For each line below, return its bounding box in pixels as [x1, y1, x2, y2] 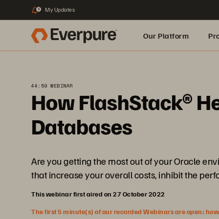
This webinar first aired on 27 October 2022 [31, 190, 165, 198]
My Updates [45, 6, 75, 13]
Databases [31, 112, 132, 139]
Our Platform [143, 31, 189, 41]
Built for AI [143, 62, 180, 72]
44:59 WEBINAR [31, 82, 73, 89]
